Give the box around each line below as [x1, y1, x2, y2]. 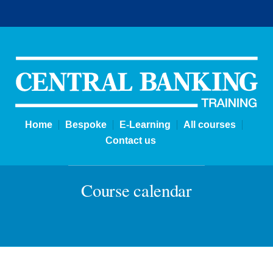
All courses [183, 118, 236, 132]
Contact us [105, 133, 156, 148]
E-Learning [119, 118, 171, 132]
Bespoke [65, 118, 107, 132]
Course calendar [81, 178, 192, 202]
